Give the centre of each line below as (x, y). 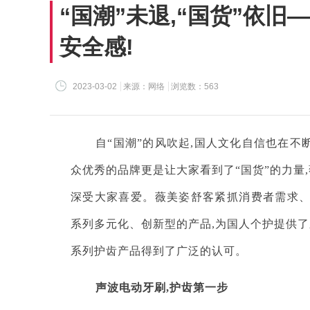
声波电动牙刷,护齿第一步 (162, 288)
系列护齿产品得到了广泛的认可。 (159, 251)
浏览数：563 (195, 87)
